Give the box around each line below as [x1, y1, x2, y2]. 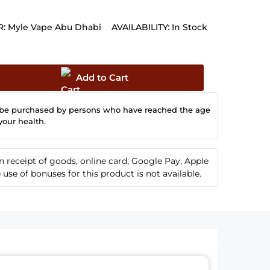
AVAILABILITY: [111, 21, 169, 33]
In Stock [172, 21, 207, 33]
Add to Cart [76, 71, 129, 83]
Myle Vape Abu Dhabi [8, 21, 101, 33]
